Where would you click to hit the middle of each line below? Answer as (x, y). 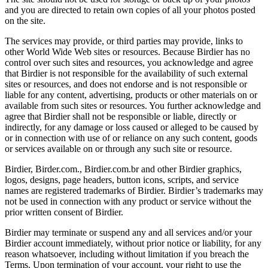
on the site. (25, 20)
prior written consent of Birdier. (64, 212)
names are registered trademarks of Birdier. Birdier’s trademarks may (134, 190)
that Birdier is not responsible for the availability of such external (126, 73)
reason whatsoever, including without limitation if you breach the (127, 254)
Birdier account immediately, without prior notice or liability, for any (133, 243)
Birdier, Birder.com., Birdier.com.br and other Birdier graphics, (123, 169)
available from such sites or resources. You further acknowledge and (133, 105)
